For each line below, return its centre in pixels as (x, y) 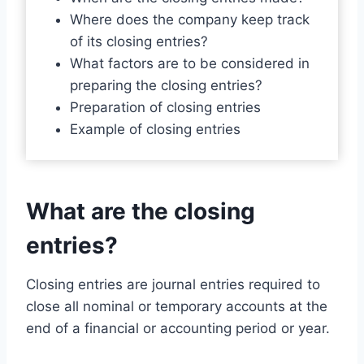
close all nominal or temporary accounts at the (177, 306)
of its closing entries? (139, 41)
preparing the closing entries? (168, 85)
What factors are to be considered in (189, 63)
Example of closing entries (155, 129)
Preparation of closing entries (165, 107)
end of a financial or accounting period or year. (178, 328)
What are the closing (141, 211)
